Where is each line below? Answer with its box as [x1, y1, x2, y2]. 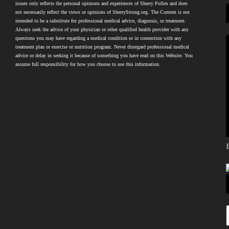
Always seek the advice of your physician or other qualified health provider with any [15, 27, 189, 32]
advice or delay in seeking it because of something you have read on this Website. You [15, 53, 193, 58]
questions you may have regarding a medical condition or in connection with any [15, 35, 182, 41]
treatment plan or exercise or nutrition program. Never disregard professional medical [15, 44, 190, 50]
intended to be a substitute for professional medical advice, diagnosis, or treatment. [15, 18, 187, 24]
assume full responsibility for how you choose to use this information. [15, 61, 161, 67]
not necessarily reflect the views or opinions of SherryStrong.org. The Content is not [15, 9, 190, 15]
